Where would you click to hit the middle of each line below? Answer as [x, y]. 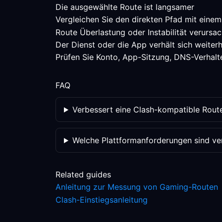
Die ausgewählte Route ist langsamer [125, 7]
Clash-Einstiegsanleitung [102, 200]
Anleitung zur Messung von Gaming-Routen [137, 187]
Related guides [83, 174]
